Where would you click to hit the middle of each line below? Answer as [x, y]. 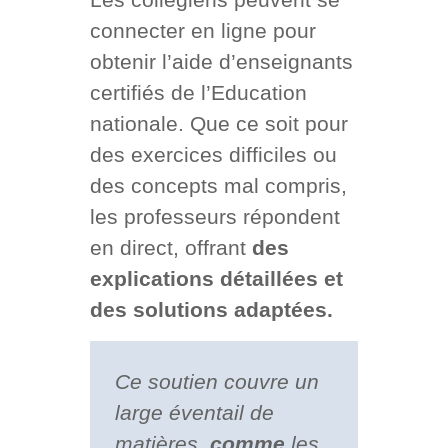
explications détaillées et [216, 279]
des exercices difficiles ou [213, 155]
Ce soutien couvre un [216, 382]
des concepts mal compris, [218, 186]
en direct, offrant [170, 248]
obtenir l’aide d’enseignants [221, 62]
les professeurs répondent [214, 217]
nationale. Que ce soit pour [218, 124]
